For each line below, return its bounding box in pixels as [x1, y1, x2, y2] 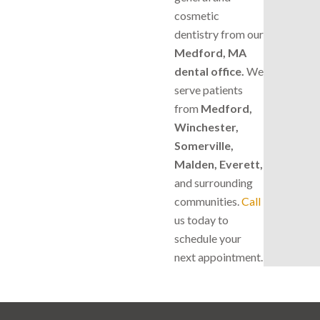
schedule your [174, 231, 241, 245]
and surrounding [174, 175, 253, 189]
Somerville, [174, 138, 234, 152]
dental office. [174, 64, 244, 78]
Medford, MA [174, 45, 246, 59]
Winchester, [174, 119, 239, 134]
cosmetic [174, 8, 219, 22]
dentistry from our [174, 26, 264, 41]
